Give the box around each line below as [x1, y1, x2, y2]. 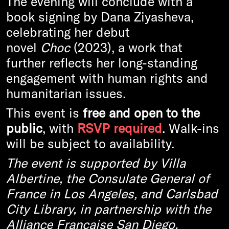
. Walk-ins [162, 120, 219, 136]
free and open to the [83, 105, 200, 121]
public [6, 120, 42, 136]
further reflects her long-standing [6, 55, 197, 71]
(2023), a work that [70, 39, 182, 55]
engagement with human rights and [6, 70, 208, 86]
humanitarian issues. [6, 85, 126, 101]
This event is [6, 105, 83, 121]
